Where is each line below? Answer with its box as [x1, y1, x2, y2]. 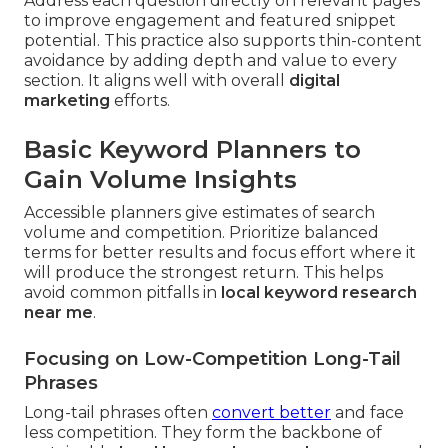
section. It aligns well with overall [24, 71, 289, 91]
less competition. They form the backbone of [24, 423, 382, 443]
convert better [212, 403, 331, 423]
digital [289, 71, 340, 91]
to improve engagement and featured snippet [24, 11, 396, 31]
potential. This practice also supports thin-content [24, 31, 422, 51]
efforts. [110, 91, 170, 111]
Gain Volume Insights [24, 165, 297, 195]
